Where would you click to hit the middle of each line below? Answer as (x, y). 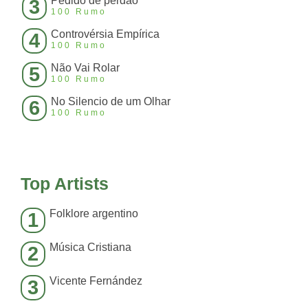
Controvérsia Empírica (105, 34)
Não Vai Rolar (85, 68)
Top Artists (65, 184)
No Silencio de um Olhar (111, 102)
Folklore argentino (94, 214)
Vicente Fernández (96, 281)
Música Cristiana (90, 247)
